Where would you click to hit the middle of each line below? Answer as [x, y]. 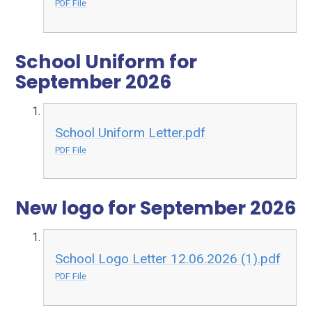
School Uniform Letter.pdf [131, 132]
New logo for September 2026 [156, 208]
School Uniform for [107, 61]
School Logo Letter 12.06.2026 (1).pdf [168, 259]
